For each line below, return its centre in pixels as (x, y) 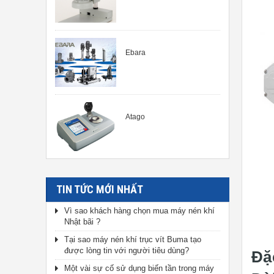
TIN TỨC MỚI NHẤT (100, 189)
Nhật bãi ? (82, 222)
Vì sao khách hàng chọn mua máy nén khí (139, 211)
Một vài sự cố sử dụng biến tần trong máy (139, 268)
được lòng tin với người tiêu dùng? (127, 250)
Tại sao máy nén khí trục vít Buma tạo (133, 239)
